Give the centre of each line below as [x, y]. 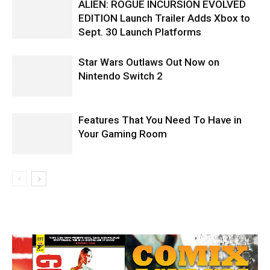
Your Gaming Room [123, 133]
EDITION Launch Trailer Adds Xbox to [164, 18]
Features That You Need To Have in [160, 120]
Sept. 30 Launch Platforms [140, 32]
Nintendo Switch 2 [121, 76]
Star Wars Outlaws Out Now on [149, 62]
